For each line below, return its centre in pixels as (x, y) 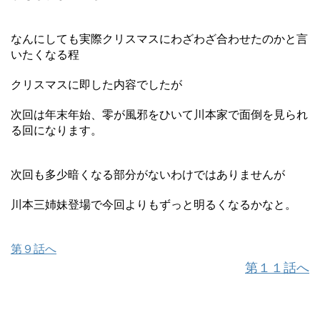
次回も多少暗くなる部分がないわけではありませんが (148, 174)
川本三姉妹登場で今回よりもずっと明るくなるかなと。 (154, 204)
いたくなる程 (45, 54)
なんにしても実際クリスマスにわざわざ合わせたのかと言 (159, 39)
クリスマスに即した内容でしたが (96, 84)
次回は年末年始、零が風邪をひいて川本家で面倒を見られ (159, 114)
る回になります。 (56, 130)
